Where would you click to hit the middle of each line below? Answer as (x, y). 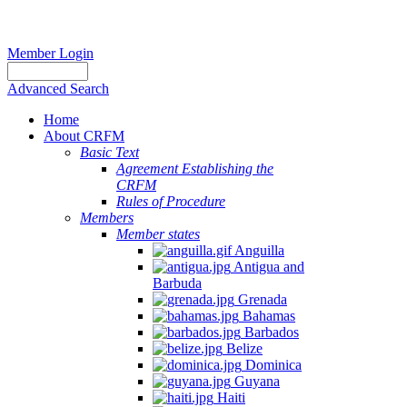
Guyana (255, 381)
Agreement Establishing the (195, 169)
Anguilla (258, 250)
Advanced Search (58, 89)
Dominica (272, 365)
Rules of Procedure (171, 201)
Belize (243, 348)
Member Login (50, 53)
